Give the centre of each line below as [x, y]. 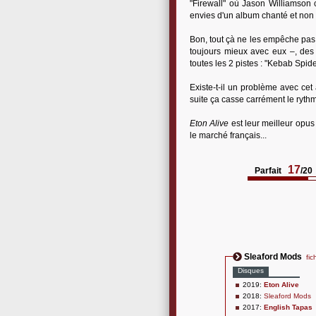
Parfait [268, 171]
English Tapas [288, 307]
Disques [251, 271]
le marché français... [228, 135]
